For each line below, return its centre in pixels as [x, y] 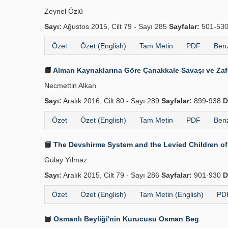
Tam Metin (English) [172, 194]
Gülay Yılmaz [66, 160]
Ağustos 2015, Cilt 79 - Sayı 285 [115, 26]
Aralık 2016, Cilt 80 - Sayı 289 [111, 101]
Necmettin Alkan [70, 85]
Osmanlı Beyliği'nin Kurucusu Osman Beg [125, 219]
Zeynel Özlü [64, 11]
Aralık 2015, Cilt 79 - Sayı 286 [111, 175]
